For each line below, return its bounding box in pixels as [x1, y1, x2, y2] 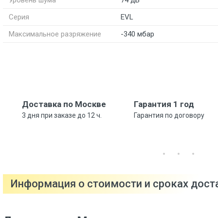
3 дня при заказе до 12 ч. [22, 111, 102, 119]
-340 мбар [121, 30, 154, 38]
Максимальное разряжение [9, 30, 101, 38]
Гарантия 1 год [134, 99, 195, 109]
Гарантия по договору [134, 111, 205, 119]
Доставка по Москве [22, 99, 106, 109]
